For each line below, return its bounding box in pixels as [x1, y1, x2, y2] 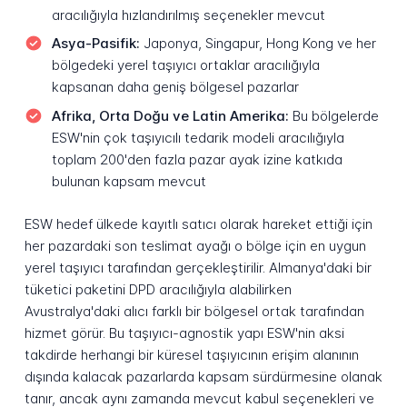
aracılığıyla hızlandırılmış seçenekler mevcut [51, 5, 325, 24]
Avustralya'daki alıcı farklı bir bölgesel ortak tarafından [24, 302, 364, 320]
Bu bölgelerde [288, 107, 379, 125]
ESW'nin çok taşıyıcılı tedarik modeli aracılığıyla [51, 129, 344, 147]
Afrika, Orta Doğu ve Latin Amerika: [51, 107, 289, 125]
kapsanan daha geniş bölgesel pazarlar [51, 78, 299, 96]
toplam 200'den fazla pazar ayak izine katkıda [51, 151, 342, 169]
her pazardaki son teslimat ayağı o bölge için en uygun [24, 236, 366, 254]
